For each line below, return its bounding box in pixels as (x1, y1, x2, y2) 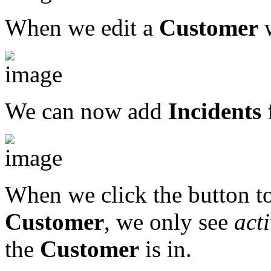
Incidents (168, 97, 261, 124)
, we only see (104, 208, 234, 235)
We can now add (5, 97, 168, 124)
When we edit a (5, 14, 159, 41)
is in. (139, 235, 192, 262)
